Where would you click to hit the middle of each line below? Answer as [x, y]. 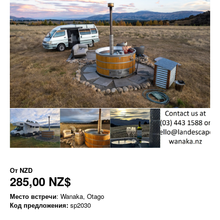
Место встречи [33, 196]
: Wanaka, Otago [80, 196]
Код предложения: [39, 205]
